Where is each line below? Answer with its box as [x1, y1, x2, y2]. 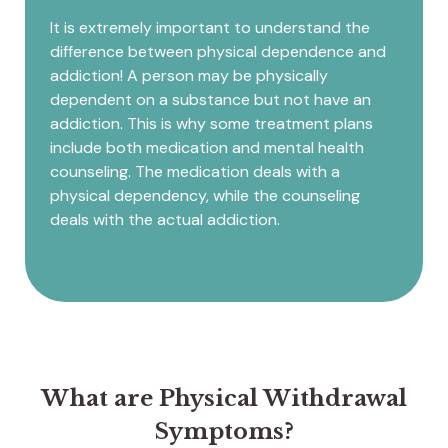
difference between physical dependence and [50, 40, 386, 62]
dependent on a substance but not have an [50, 88, 371, 110]
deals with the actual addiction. [50, 208, 280, 230]
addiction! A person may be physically [50, 64, 328, 86]
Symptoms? [154, 416, 294, 445]
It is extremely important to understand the [50, 16, 370, 38]
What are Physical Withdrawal [41, 383, 407, 412]
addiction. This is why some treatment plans [50, 112, 373, 134]
